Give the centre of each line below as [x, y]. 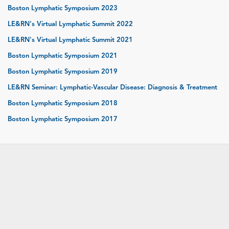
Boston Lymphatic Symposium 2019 [63, 71]
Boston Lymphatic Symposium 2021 [63, 55]
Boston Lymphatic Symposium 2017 [63, 119]
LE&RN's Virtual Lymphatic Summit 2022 [70, 24]
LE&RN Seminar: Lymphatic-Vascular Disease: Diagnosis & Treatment [112, 87]
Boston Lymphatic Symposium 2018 [63, 103]
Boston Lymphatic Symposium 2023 [63, 8]
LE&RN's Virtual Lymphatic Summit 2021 [70, 40]
